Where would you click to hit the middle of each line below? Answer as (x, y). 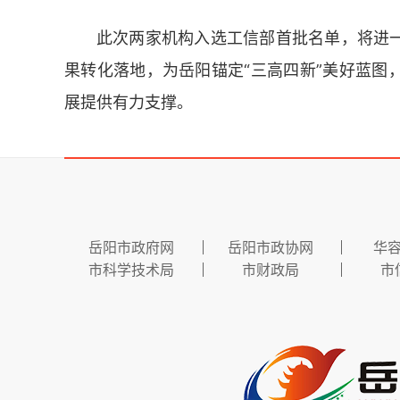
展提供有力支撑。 (129, 102)
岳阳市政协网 (270, 247)
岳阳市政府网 (131, 247)
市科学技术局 (131, 269)
